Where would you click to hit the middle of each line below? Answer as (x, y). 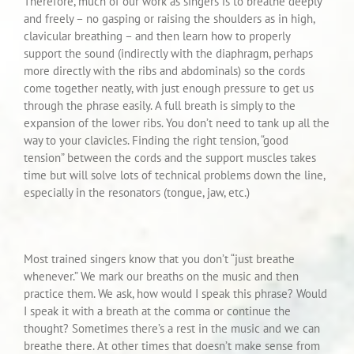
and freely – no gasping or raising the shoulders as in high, (169, 19)
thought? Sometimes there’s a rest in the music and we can (172, 329)
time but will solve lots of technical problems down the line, (174, 175)
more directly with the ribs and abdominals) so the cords (164, 71)
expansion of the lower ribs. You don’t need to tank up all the (177, 123)
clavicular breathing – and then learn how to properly (157, 36)
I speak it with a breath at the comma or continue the (157, 311)
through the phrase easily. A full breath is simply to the (160, 106)
